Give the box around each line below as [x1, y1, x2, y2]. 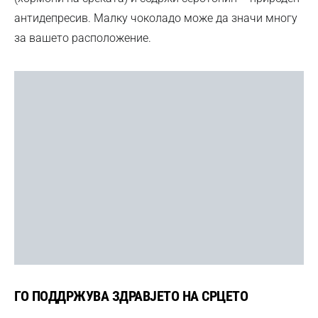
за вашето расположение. [14, 31, 151, 45]
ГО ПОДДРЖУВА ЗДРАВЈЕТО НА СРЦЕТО [14, 287, 248, 305]
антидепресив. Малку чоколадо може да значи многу [14, 11, 297, 25]
